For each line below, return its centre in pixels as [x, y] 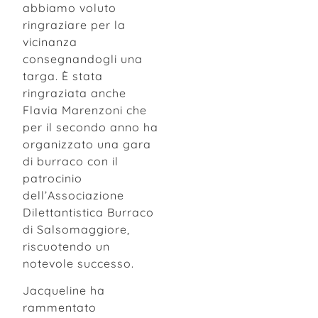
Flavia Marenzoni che [85, 110]
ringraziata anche [75, 93]
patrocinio [53, 178]
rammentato [60, 307]
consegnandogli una [83, 59]
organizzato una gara [87, 144]
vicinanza [50, 42]
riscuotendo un [66, 246]
